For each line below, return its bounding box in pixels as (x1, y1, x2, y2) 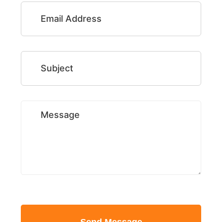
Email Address (41, 13, 102, 24)
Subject (41, 63, 73, 73)
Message (41, 110, 80, 120)
